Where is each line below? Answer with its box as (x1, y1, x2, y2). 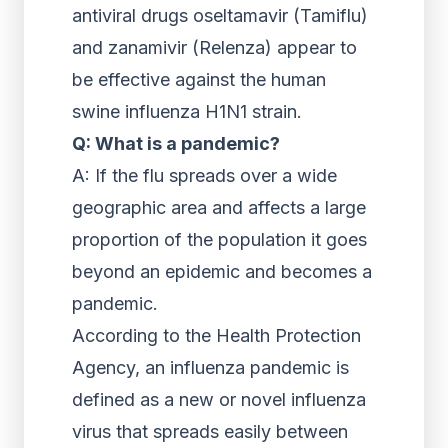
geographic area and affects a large (72, 197, 366, 218)
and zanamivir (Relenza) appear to (72, 37, 357, 58)
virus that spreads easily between (72, 421, 348, 442)
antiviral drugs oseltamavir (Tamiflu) (72, 5, 368, 26)
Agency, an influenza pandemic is (72, 357, 349, 378)
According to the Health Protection (72, 325, 361, 346)
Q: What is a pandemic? (72, 133, 280, 154)
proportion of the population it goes (72, 229, 367, 250)
